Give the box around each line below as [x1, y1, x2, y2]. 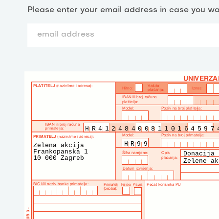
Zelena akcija [33, 141, 84, 149]
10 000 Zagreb [33, 154, 84, 162]
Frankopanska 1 [33, 148, 88, 155]
